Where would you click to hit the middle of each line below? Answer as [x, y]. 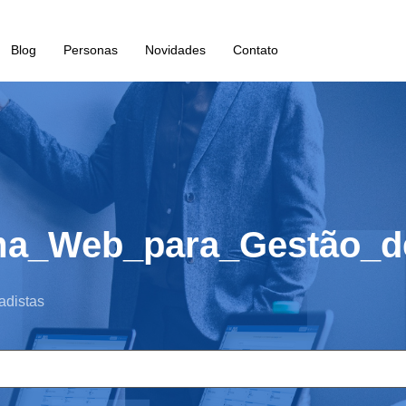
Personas [90, 50]
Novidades [175, 50]
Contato [255, 50]
